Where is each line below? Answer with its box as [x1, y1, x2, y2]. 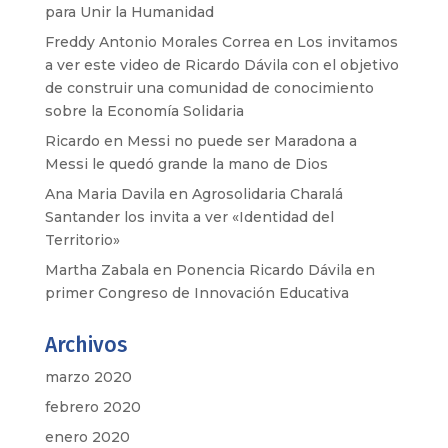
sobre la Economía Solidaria [44, 102, 244, 120]
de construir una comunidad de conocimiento [44, 79, 374, 97]
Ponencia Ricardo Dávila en [175, 261, 375, 279]
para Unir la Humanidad [44, 3, 214, 21]
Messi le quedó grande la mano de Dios [44, 155, 328, 173]
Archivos [44, 332, 127, 358]
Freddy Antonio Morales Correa [44, 33, 270, 51]
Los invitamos [296, 33, 398, 51]
